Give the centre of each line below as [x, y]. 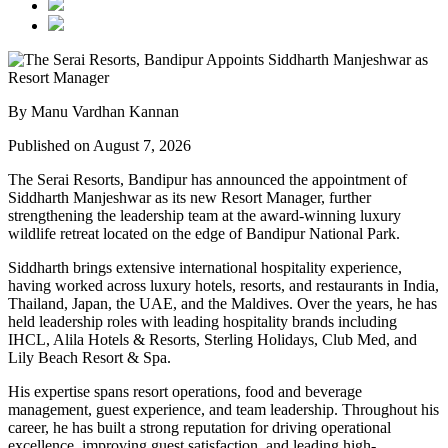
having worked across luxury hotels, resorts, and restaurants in [205, 286]
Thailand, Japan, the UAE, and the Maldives [148, 304]
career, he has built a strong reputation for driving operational [199, 428]
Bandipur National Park [321, 234]
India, [421, 286]
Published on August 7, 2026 [99, 146]
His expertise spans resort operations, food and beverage [185, 392]
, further [346, 198]
